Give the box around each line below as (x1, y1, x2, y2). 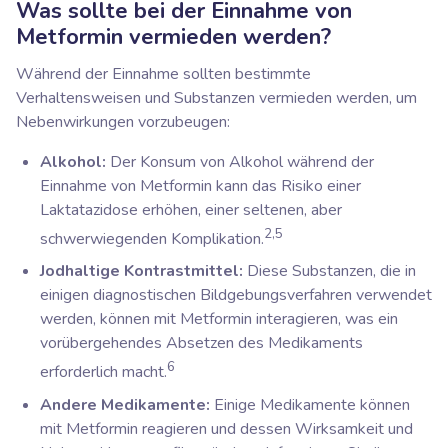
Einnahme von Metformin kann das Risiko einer (40, 174, 361, 197)
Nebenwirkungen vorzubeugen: (16, 110, 230, 133)
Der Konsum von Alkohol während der (106, 150, 374, 173)
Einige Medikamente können (210, 393, 410, 416)
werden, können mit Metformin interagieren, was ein (40, 308, 398, 331)
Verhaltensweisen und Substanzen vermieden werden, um (16, 86, 417, 109)
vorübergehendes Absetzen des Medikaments (40, 332, 363, 355)
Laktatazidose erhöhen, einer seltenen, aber (40, 198, 342, 221)
